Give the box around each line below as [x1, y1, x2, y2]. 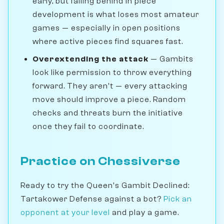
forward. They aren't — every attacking [32, 81, 187, 90]
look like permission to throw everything [32, 67, 192, 77]
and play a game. [110, 207, 179, 217]
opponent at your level [20, 207, 110, 217]
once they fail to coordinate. [32, 121, 144, 131]
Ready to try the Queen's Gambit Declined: [20, 180, 189, 190]
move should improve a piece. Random [32, 94, 186, 104]
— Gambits [148, 54, 193, 63]
